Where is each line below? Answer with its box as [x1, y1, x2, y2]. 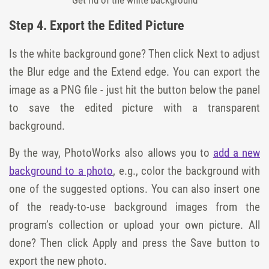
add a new [213, 146, 261, 160]
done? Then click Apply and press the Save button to [9, 236, 260, 250]
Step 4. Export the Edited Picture [9, 18, 184, 34]
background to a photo [9, 164, 113, 178]
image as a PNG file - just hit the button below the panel [9, 83, 260, 97]
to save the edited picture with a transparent [9, 101, 260, 115]
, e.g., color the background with [113, 164, 260, 178]
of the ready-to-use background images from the [9, 200, 260, 214]
